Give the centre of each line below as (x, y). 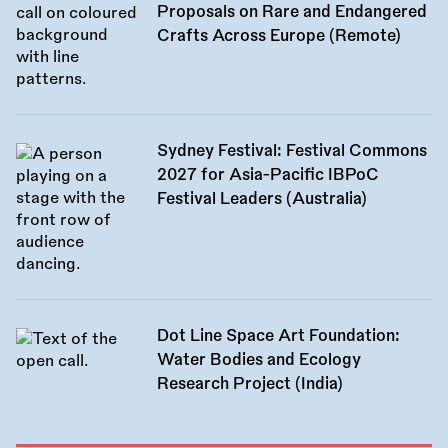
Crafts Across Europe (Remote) (278, 36)
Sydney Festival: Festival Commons (291, 151)
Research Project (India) (249, 384)
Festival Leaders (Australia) (261, 199)
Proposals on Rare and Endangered (291, 12)
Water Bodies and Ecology (258, 360)
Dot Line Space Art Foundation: (278, 336)
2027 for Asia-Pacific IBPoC (267, 175)
